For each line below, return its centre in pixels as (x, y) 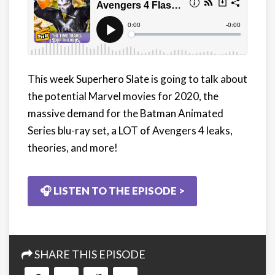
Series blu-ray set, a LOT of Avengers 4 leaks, (130, 130)
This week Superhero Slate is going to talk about (137, 79)
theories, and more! (73, 147)
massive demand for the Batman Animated (126, 113)
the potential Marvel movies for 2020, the (123, 96)
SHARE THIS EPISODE (89, 254)
